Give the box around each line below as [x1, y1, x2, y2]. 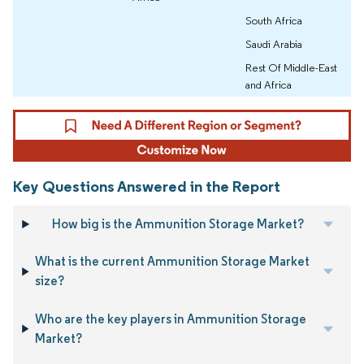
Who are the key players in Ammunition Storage [34, 310, 306, 327]
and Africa [245, 77, 292, 93]
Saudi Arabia [245, 37, 302, 52]
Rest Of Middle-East [245, 60, 337, 76]
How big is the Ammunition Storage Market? [52, 215, 305, 232]
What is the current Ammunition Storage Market [35, 253, 310, 270]
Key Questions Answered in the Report [13, 175, 280, 196]
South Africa [245, 13, 302, 28]
